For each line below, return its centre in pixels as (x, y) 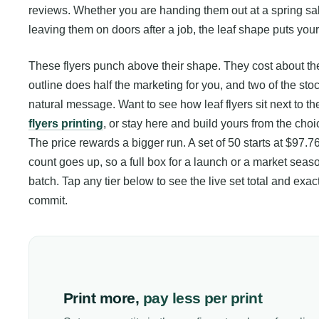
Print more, (101, 298)
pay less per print (203, 298)
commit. (48, 201)
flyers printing (66, 124)
